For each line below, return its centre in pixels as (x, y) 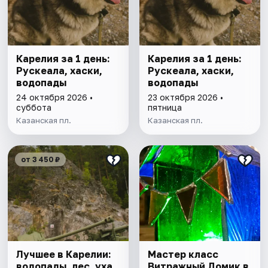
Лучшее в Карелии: (64, 255)
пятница (165, 108)
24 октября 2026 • (55, 98)
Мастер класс (183, 255)
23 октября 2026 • (185, 98)
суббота (34, 108)
